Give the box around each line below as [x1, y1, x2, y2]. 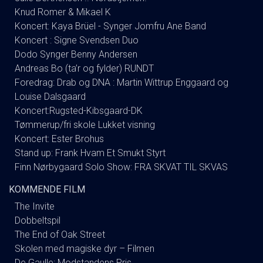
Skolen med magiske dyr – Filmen [15, 243, 154, 254]
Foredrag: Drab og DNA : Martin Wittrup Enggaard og [15, 77, 228, 88]
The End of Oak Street [15, 229, 105, 240]
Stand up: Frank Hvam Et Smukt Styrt [15, 147, 166, 159]
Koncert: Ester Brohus [15, 133, 104, 144]
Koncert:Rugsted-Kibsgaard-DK [15, 105, 143, 116]
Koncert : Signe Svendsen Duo [15, 35, 139, 46]
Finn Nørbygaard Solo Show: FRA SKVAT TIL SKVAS [15, 161, 228, 173]
